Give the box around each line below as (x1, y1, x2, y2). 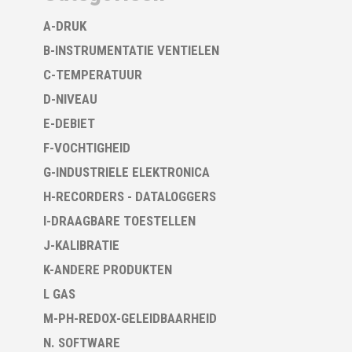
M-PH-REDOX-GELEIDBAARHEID (43, 310, 217, 326)
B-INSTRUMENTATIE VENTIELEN (43, 42, 219, 58)
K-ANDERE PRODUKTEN (43, 262, 172, 277)
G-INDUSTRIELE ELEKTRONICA (43, 164, 210, 180)
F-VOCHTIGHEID (43, 140, 130, 156)
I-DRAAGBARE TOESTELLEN (43, 213, 196, 229)
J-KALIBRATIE (43, 237, 119, 253)
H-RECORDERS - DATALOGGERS (43, 189, 216, 204)
